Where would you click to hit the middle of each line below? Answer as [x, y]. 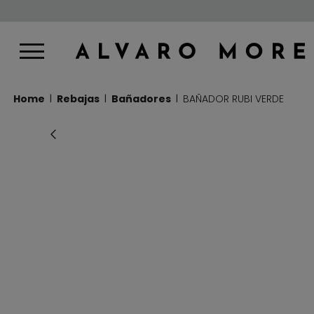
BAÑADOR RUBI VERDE [233, 99]
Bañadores [141, 99]
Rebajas [78, 99]
